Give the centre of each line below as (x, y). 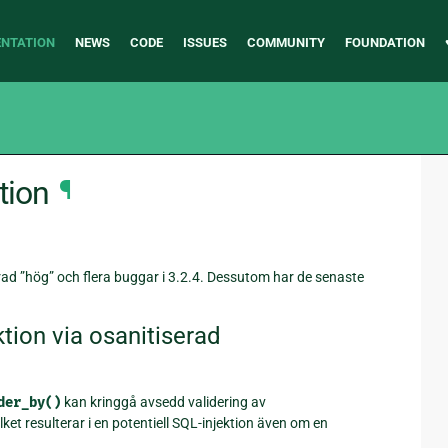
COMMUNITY (285, 42)
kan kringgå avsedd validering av (163, 401)
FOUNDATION (384, 42)
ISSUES (204, 42)
